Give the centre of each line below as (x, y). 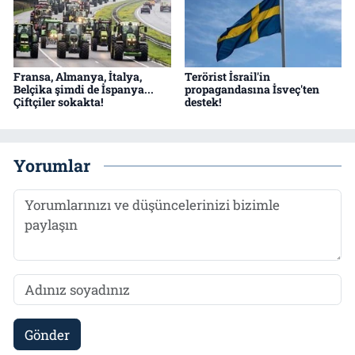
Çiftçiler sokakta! (58, 102)
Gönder (47, 334)
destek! (202, 102)
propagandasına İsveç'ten (252, 90)
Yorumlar (52, 165)
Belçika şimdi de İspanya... (84, 90)
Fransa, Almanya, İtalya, (78, 77)
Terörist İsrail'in (227, 77)
